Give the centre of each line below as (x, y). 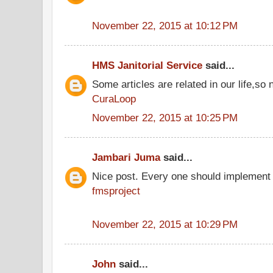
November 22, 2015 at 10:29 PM (165, 224)
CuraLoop (114, 98)
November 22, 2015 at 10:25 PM (165, 117)
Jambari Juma (126, 157)
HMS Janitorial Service (147, 65)
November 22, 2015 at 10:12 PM (165, 25)
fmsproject (116, 190)
